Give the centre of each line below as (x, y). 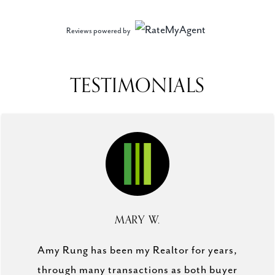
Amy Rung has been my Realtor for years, (137, 250)
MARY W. (137, 219)
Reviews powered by (98, 31)
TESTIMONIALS (137, 86)
